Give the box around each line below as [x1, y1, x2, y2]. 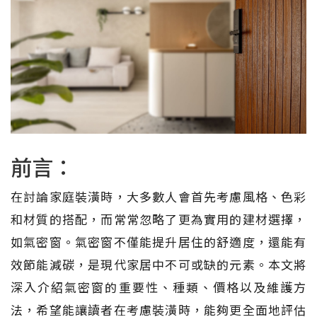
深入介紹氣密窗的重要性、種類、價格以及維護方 [11, 277, 306, 296]
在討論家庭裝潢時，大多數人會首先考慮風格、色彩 [11, 187, 306, 205]
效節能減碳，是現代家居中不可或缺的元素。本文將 [11, 255, 306, 273]
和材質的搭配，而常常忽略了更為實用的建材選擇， [11, 209, 306, 228]
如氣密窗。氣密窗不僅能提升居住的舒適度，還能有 [11, 232, 306, 250]
